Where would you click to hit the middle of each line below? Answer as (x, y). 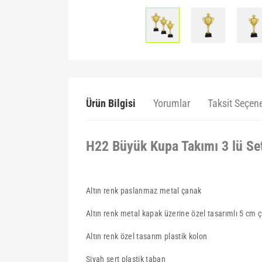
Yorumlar (172, 103)
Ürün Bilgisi (111, 103)
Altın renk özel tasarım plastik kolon (147, 236)
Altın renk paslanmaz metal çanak (144, 191)
